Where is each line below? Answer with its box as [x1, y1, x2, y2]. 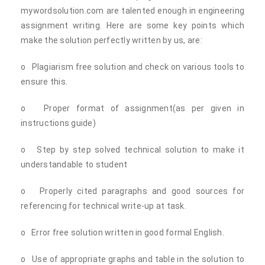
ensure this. [21, 77, 67, 86]
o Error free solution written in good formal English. [21, 228, 224, 237]
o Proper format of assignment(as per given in [21, 104, 244, 113]
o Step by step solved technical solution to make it [21, 145, 244, 154]
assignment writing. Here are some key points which [21, 21, 244, 30]
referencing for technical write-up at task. [21, 201, 186, 211]
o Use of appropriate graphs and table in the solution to [21, 254, 244, 264]
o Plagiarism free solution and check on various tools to [21, 62, 244, 72]
